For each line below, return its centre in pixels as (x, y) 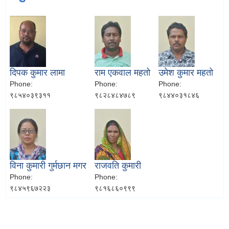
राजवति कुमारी (118, 166)
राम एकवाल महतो (122, 73)
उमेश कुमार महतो (186, 73)
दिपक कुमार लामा (37, 73)
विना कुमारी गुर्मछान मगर (48, 166)
